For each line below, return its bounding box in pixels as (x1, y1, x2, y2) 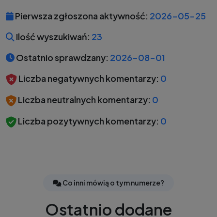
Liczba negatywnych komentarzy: (17, 73, 159, 84)
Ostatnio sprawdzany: (15, 52, 108, 63)
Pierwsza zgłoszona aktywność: (14, 10, 148, 21)
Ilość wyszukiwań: (15, 31, 90, 42)
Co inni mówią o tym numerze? (62, 178, 164, 187)
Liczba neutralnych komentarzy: (16, 94, 151, 106)
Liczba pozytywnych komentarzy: (16, 115, 159, 127)
